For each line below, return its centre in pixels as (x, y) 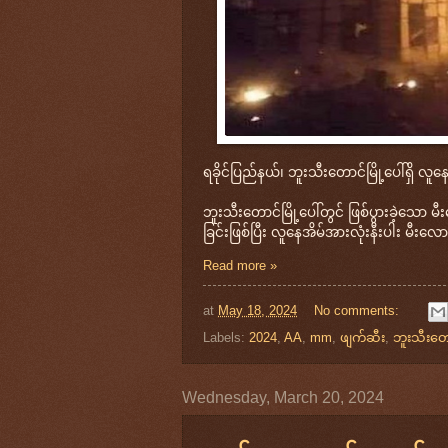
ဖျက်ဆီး (362, 337)
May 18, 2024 (257, 311)
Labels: (226, 337)
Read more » (240, 265)
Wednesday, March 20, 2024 (283, 397)
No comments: (358, 311)
